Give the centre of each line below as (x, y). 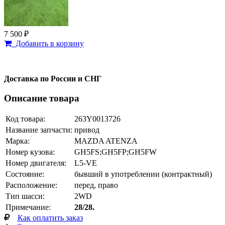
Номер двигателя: (36, 163)
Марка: (18, 141)
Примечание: (28, 207)
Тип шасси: (25, 196)
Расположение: (31, 185)
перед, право (96, 185)
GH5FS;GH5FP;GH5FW (116, 152)
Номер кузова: (30, 152)
